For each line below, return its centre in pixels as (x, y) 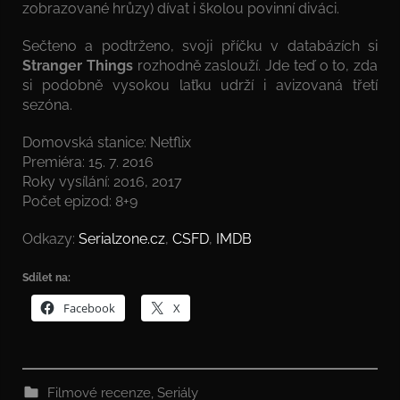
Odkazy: (50, 238)
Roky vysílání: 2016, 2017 (102, 181)
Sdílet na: (46, 277)
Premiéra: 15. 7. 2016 (88, 162)
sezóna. (47, 104)
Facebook (89, 308)
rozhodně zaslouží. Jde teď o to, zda (255, 65)
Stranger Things (78, 65)
